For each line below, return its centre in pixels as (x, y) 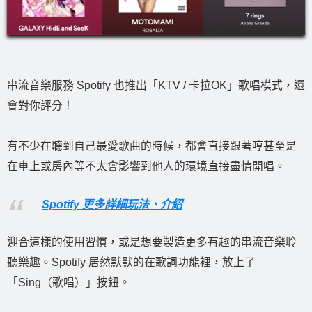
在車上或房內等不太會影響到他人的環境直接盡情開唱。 (146, 166)
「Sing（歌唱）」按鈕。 (69, 283)
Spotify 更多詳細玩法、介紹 (112, 204)
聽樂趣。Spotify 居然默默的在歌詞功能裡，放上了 (131, 263)
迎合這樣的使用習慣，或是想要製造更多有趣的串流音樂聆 (152, 242)
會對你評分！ (40, 106)
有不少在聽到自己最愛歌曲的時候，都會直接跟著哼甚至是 (152, 146)
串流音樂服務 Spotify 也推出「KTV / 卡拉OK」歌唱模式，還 (156, 86)
